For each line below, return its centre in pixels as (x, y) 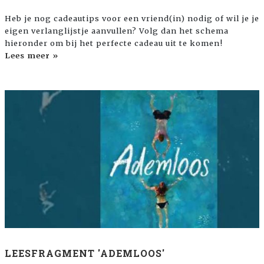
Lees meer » (32, 56)
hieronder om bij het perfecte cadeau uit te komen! (114, 43)
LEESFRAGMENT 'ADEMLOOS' (85, 253)
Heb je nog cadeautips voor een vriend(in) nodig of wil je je (132, 19)
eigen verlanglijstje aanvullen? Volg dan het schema (117, 31)
